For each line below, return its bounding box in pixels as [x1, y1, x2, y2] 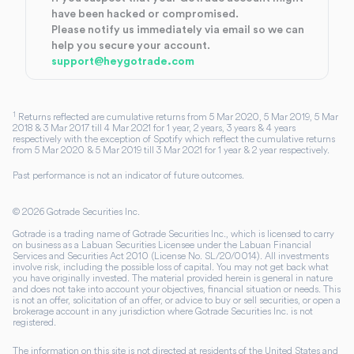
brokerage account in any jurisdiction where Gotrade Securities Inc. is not [13, 305, 313, 317]
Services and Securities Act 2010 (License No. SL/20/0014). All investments [13, 250, 329, 262]
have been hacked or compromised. [51, 9, 239, 20]
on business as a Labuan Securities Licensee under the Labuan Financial [13, 239, 311, 250]
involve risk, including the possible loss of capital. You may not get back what [13, 261, 329, 273]
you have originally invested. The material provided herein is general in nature [13, 272, 333, 284]
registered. [13, 316, 56, 328]
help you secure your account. [51, 40, 210, 51]
